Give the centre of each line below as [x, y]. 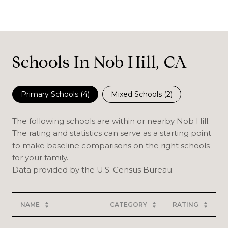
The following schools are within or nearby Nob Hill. [111, 121]
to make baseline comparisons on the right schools [111, 145]
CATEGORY [129, 204]
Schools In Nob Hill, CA [100, 62]
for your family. [40, 157]
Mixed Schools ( [139, 94]
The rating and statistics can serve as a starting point [112, 133]
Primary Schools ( [52, 94]
